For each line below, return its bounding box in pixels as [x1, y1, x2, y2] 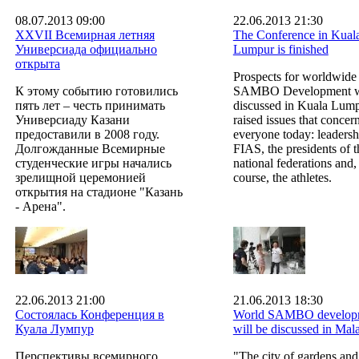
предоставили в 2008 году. [15, 127, 159, 141]
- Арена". [15, 199, 66, 213]
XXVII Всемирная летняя [15, 27, 155, 42]
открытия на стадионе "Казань [15, 184, 183, 199]
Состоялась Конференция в [15, 307, 164, 321]
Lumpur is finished [232, 42, 329, 56]
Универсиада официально [15, 42, 157, 56]
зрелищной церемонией [15, 170, 146, 184]
